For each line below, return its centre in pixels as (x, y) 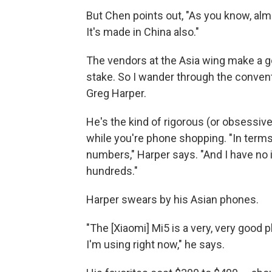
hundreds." (112, 171)
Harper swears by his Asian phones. (172, 199)
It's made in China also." (143, 32)
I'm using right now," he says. (155, 244)
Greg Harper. (116, 93)
